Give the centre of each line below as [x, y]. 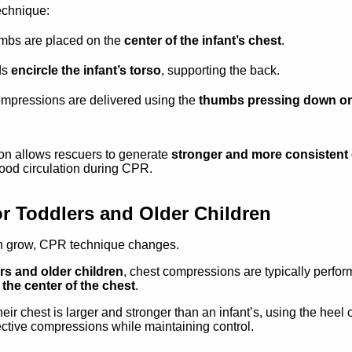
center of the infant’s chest [203, 41]
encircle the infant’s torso [86, 71]
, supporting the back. [220, 71]
